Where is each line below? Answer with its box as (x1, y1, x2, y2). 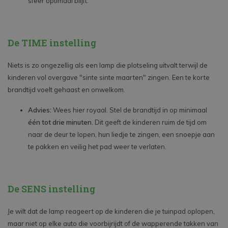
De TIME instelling (8, 37, 96, 49)
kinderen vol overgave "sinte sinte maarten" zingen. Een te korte (8, 73, 210, 82)
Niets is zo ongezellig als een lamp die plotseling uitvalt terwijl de (8, 61, 208, 70)
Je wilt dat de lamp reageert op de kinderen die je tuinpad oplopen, (8, 207, 215, 216)
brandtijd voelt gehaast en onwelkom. (8, 85, 125, 94)
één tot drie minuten (28, 118, 92, 127)
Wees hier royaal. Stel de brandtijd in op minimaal (51, 106, 207, 115)
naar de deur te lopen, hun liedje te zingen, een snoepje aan (28, 130, 215, 139)
